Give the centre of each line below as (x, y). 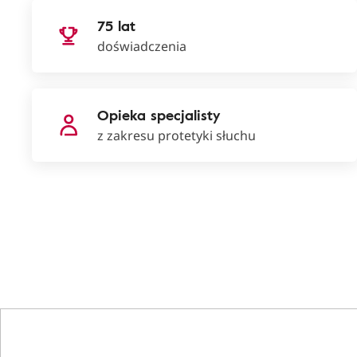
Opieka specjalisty (159, 115)
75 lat (116, 25)
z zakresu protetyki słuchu (177, 135)
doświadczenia (142, 46)
